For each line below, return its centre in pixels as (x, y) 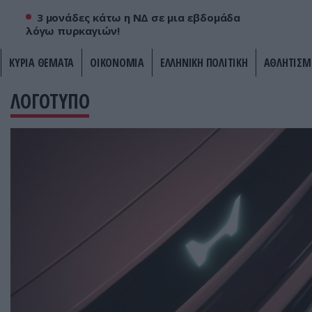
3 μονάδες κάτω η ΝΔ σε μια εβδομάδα (139, 18)
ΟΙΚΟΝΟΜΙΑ (117, 63)
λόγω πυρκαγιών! (73, 31)
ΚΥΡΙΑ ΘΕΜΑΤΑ (41, 63)
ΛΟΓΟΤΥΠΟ (50, 101)
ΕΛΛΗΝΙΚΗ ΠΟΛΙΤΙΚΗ (204, 63)
